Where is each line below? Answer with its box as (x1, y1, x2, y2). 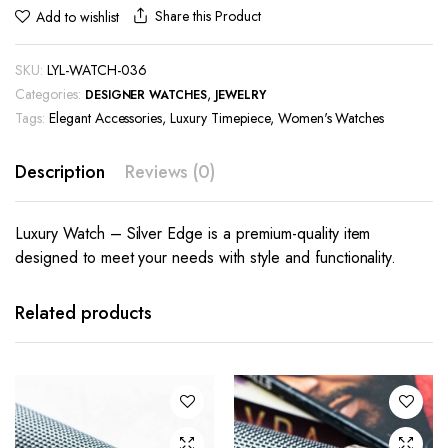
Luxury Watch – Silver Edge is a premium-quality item (15, 222, 371, 245)
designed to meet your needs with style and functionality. (15, 246, 397, 269)
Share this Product (155, 6, 261, 26)
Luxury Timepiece (170, 108, 270, 128)
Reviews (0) (124, 159, 216, 185)
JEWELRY (215, 86, 266, 104)
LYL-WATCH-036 (46, 60, 147, 80)
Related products (15, 300, 152, 326)
